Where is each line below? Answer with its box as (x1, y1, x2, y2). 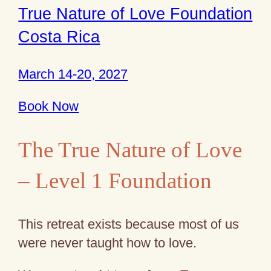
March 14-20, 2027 (18, 66, 128, 82)
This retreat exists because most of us (18, 216, 240, 232)
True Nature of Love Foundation (18, 4, 253, 23)
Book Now (18, 99, 79, 114)
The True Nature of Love (18, 137, 243, 162)
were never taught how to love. (18, 235, 197, 250)
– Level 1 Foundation (18, 168, 212, 193)
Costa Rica (18, 27, 100, 46)
